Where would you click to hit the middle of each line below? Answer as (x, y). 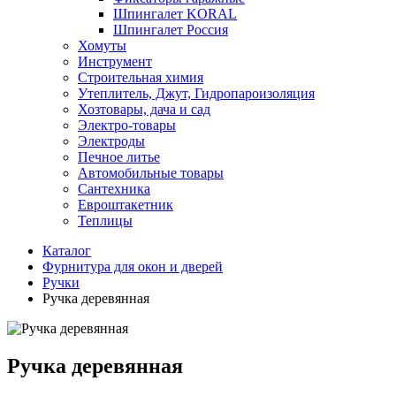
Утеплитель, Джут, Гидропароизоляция (196, 93)
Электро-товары (127, 125)
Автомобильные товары (151, 173)
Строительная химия (141, 77)
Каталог (67, 251)
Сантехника (114, 189)
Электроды (111, 141)
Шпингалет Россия (171, 30)
